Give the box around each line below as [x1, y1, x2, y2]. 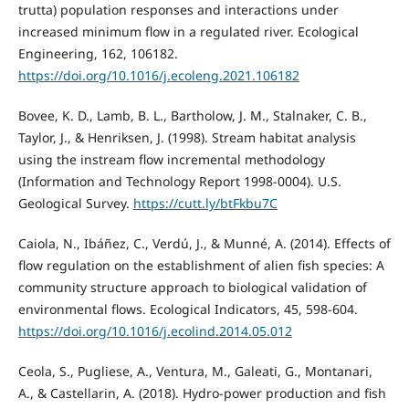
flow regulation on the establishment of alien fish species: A [17, 257, 384, 275]
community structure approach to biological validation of [17, 278, 367, 297]
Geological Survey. [17, 194, 133, 213]
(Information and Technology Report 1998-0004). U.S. [17, 173, 341, 191]
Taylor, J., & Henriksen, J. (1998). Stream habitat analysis [17, 129, 356, 147]
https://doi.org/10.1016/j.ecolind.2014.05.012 [17, 322, 292, 341]
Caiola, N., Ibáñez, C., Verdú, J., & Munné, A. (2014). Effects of [17, 235, 391, 253]
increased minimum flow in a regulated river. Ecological [17, 23, 359, 41]
